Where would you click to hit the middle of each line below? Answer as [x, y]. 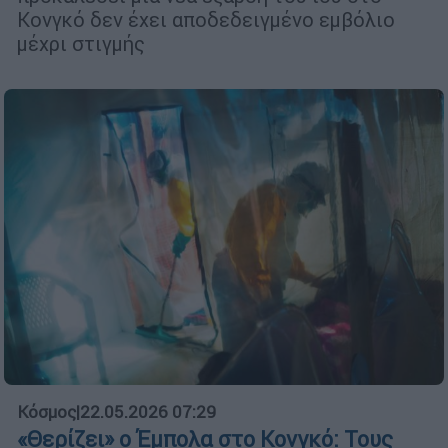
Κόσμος [46, 412]
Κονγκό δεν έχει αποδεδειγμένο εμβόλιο [206, 20]
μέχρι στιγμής [81, 44]
